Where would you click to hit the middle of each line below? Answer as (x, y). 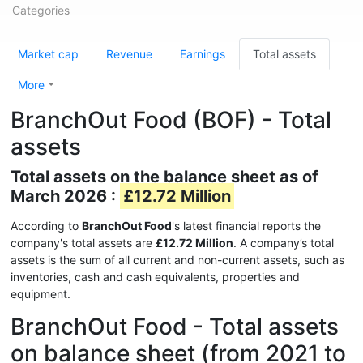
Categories (41, 10)
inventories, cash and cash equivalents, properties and (155, 277)
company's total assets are (83, 243)
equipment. (41, 294)
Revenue (129, 54)
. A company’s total (284, 243)
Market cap (48, 54)
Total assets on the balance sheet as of (164, 177)
